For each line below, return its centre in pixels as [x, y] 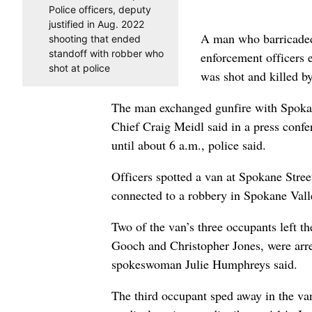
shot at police [79, 68]
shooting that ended [94, 38]
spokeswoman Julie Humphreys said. [204, 264]
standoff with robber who [106, 53]
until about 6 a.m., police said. [189, 145]
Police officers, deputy [100, 9]
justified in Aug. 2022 [96, 24]
